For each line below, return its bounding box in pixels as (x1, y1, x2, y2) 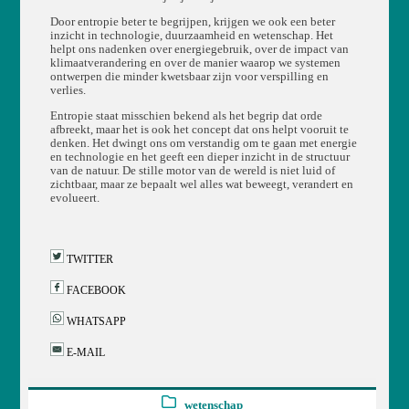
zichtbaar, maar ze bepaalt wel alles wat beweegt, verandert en (49, 177, 353, 191)
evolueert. (49, 191, 100, 204)
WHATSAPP (63, 314, 126, 328)
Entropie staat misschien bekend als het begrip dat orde (49, 109, 322, 122)
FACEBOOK (63, 283, 126, 297)
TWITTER (63, 252, 113, 266)
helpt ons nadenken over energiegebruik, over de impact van (49, 43, 349, 57)
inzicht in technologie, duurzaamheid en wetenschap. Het (49, 29, 333, 43)
